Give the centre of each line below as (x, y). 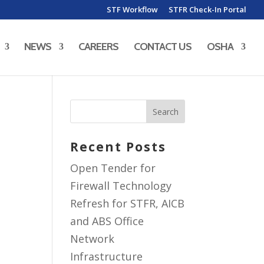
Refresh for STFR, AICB (128, 203)
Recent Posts (118, 147)
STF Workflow (132, 9)
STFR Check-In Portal (207, 9)
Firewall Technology (121, 186)
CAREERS (98, 47)
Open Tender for (113, 168)
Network (93, 239)
